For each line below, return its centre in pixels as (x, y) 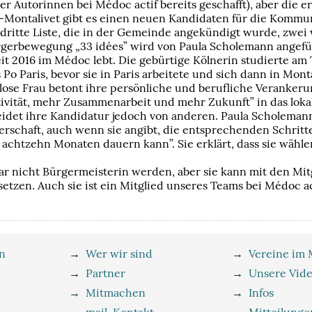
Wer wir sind (119, 253)
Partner (105, 273)
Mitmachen (115, 292)
